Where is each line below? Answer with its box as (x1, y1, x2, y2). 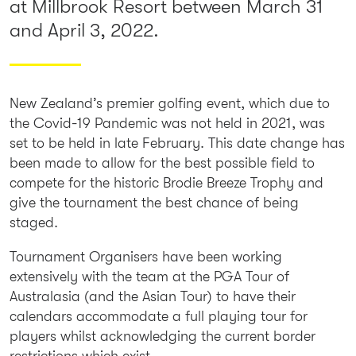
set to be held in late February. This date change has (9, 134, 345, 151)
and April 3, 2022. (9, 18, 159, 41)
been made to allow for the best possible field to (9, 154, 315, 171)
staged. (9, 214, 58, 230)
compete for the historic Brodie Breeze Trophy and (9, 174, 323, 191)
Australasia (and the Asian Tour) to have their (9, 288, 296, 304)
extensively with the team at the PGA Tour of (9, 268, 289, 284)
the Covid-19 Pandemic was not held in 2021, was (9, 114, 325, 131)
